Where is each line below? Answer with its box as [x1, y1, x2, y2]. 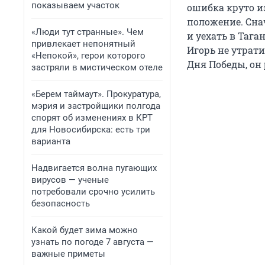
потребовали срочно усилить [31, 186, 155, 197]
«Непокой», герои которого [31, 50, 146, 61]
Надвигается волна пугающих [31, 163, 157, 173]
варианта [31, 136, 70, 147]
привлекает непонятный [31, 38, 135, 49]
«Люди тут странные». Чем [31, 27, 144, 37]
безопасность [31, 198, 90, 209]
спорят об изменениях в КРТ [31, 112, 153, 123]
